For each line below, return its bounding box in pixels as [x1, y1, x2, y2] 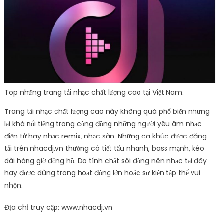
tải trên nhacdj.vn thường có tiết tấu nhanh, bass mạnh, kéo [4, 143, 204, 154]
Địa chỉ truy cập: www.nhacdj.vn [4, 202, 112, 213]
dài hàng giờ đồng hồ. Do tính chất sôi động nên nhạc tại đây [4, 156, 207, 166]
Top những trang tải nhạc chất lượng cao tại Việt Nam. [4, 87, 184, 98]
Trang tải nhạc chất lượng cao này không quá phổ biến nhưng [4, 107, 210, 117]
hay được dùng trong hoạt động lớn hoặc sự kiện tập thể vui [4, 168, 200, 178]
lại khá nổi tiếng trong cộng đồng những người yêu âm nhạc [4, 119, 202, 129]
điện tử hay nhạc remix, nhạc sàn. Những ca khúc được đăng [4, 131, 207, 141]
